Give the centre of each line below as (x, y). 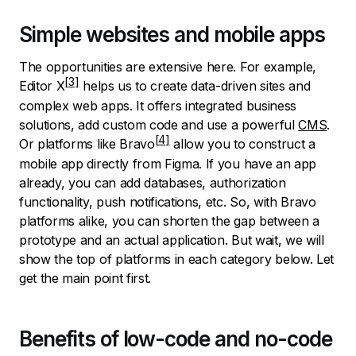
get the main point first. (87, 279)
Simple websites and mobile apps (172, 35)
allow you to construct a (242, 144)
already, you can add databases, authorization (153, 183)
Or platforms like (70, 144)
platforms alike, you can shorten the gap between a (169, 221)
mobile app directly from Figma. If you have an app (168, 164)
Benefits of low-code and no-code (176, 339)
